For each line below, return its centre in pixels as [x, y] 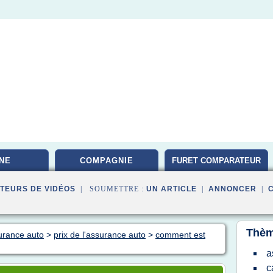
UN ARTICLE [172, 189]
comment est [180, 235]
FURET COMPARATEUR [216, 161]
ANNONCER [232, 189]
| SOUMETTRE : [111, 189]
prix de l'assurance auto [100, 235]
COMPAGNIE [107, 161]
